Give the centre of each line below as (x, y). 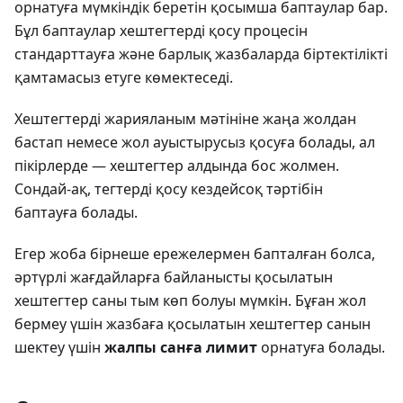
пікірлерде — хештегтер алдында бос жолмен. (177, 166)
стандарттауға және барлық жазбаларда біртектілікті (201, 54)
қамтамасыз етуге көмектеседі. (124, 77)
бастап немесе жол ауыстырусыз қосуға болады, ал (195, 142)
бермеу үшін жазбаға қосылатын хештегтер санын (193, 324)
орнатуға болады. (321, 347)
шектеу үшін (59, 347)
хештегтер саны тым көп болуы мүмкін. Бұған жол (190, 300)
